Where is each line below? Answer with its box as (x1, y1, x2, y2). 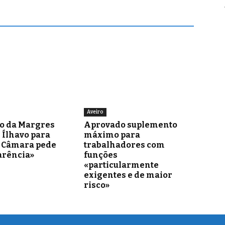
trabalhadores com (84, 140, 165, 150)
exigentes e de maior (84, 170, 173, 180)
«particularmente (84, 160, 159, 170)
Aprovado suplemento (84, 120, 178, 130)
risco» (84, 180, 110, 190)
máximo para (84, 130, 141, 140)
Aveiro (87, 108, 104, 115)
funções (84, 150, 118, 160)
